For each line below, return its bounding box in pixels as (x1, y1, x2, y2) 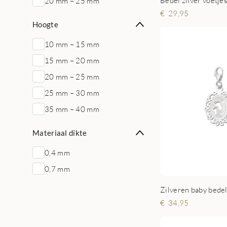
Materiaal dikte (32, 128, 87, 137)
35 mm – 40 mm (45, 104, 99, 113)
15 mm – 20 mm (45, 56, 99, 65)
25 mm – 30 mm (45, 88, 99, 97)
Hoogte (32, 20, 58, 29)
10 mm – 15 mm (45, 40, 99, 49)
